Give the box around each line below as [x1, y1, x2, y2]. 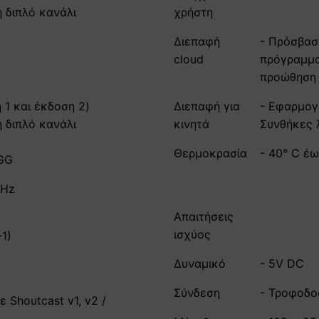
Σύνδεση [174, 285, 220, 300]
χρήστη [174, 4, 213, 19]
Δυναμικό [174, 256, 226, 271]
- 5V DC [260, 256, 304, 271]
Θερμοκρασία [174, 145, 247, 160]
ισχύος [174, 226, 211, 241]
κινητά [174, 116, 209, 131]
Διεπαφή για [174, 98, 240, 113]
